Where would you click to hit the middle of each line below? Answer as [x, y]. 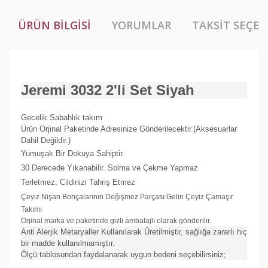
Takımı [32, 209]
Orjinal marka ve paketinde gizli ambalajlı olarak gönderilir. [117, 220]
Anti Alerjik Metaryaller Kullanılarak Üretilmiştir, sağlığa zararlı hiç [134, 232]
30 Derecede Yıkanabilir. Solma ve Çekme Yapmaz [109, 167]
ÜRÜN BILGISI [54, 25]
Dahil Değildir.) [46, 140]
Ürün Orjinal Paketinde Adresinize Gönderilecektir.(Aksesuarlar [129, 129]
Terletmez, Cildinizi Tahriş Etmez [78, 182]
